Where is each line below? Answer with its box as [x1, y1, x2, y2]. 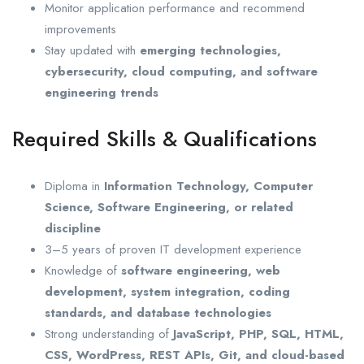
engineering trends [45, 83, 158, 102]
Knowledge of [45, 261, 121, 279]
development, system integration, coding [45, 282, 290, 301]
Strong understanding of [45, 324, 173, 343]
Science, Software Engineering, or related [45, 197, 293, 216]
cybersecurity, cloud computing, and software [45, 62, 318, 80]
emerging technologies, [140, 41, 281, 59]
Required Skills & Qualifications [12, 123, 317, 154]
